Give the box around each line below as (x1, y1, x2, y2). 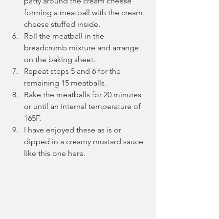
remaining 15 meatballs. (24, 78, 107, 88)
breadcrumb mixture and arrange (24, 43, 141, 52)
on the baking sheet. (24, 54, 95, 64)
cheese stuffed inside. (24, 19, 100, 29)
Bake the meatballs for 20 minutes (24, 89, 143, 99)
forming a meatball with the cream (24, 7, 145, 17)
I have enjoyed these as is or (24, 125, 123, 134)
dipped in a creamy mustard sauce (24, 136, 145, 146)
